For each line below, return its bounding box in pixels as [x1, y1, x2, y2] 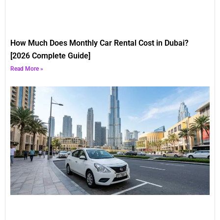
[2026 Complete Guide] [10, 51, 90, 60]
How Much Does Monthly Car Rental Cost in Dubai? [10, 38, 189, 48]
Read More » [10, 65, 43, 72]
